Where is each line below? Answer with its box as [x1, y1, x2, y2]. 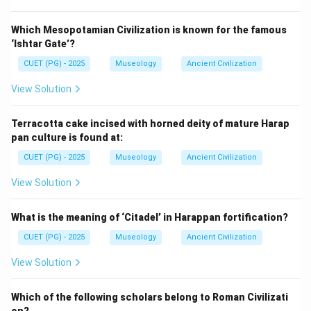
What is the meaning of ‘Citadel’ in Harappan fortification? [11, 212, 288, 223]
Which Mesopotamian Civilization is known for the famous [11, 24, 287, 35]
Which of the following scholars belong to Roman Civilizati [11, 292, 288, 303]
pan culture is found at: [11, 132, 123, 143]
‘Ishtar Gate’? [11, 38, 75, 49]
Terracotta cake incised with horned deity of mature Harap [11, 118, 289, 129]
